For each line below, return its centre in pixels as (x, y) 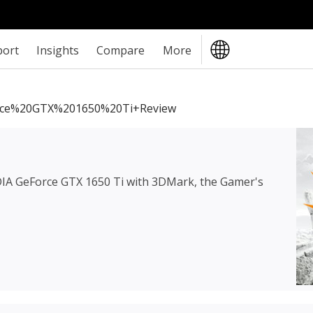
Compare (121, 50)
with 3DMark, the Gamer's (194, 181)
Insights (58, 50)
